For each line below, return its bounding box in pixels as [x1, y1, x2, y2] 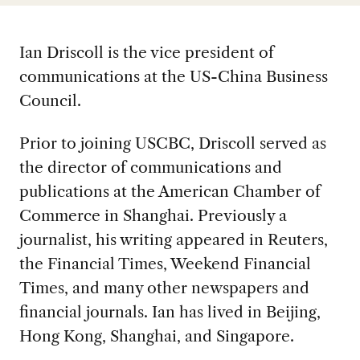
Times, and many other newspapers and [18, 277, 309, 297]
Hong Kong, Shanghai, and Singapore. [18, 325, 298, 346]
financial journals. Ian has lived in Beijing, [18, 301, 321, 321]
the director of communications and [18, 157, 282, 177]
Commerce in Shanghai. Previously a [18, 205, 287, 225]
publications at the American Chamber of [18, 181, 321, 201]
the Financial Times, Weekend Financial [18, 253, 311, 273]
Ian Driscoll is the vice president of [18, 42, 274, 62]
